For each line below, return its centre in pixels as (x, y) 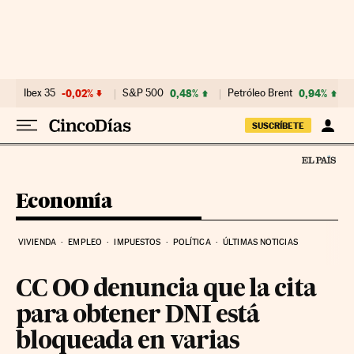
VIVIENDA (37, 242)
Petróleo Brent (260, 93)
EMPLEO (85, 242)
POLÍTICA (192, 242)
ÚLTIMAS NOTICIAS (260, 242)
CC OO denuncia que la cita (166, 290)
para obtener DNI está (138, 316)
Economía (64, 200)
